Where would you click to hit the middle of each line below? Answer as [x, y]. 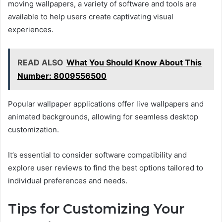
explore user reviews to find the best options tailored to [106, 167]
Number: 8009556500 [62, 76]
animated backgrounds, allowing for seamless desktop [103, 116]
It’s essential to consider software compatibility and [97, 155]
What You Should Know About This [134, 62]
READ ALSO [40, 62]
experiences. [31, 29]
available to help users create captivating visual [91, 16]
